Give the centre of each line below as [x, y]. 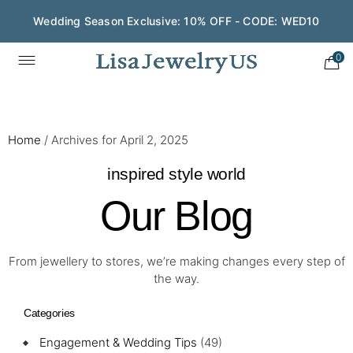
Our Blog [176, 216]
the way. [176, 279]
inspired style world [176, 174]
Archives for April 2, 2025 [120, 140]
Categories [49, 313]
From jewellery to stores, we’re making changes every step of [176, 261]
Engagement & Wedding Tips [118, 342]
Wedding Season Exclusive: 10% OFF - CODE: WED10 [176, 21]
